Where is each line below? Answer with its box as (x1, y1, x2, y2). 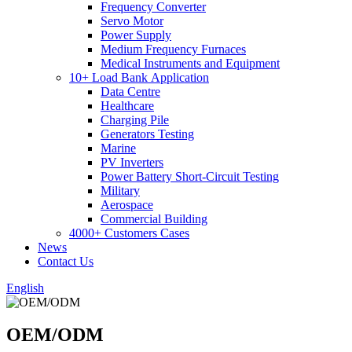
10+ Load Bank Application (69, 70, 209, 84)
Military (101, 183, 140, 197)
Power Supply (101, 27, 171, 42)
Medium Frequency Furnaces (101, 42, 246, 56)
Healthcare (101, 98, 154, 112)
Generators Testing (101, 126, 194, 141)
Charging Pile (101, 112, 169, 126)
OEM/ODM (6, 324, 104, 346)
